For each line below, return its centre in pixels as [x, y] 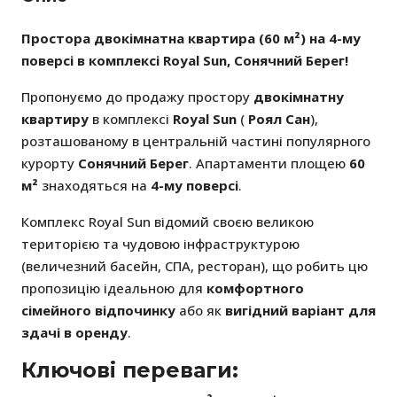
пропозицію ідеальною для [114, 288]
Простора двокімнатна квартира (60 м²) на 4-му [191, 39]
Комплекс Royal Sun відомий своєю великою [167, 222]
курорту [50, 163]
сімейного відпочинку [98, 311]
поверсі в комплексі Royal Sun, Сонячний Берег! [185, 61]
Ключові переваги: [130, 370]
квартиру [55, 119]
